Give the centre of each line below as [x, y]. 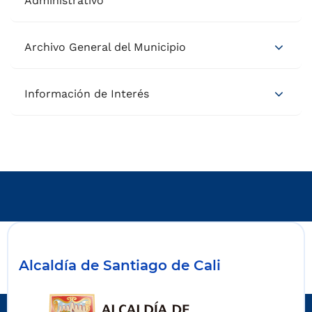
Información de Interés [87, 93]
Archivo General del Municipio [105, 47]
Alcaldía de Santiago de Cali [120, 265]
